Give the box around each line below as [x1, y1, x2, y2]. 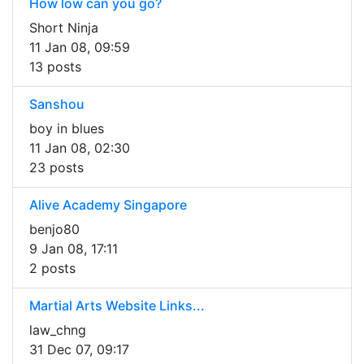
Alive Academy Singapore [29, 197, 187, 214]
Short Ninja [29, 19, 98, 37]
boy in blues [29, 120, 104, 137]
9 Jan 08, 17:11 [29, 240, 118, 258]
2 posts [29, 260, 76, 277]
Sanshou [29, 96, 84, 113]
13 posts [29, 58, 81, 76]
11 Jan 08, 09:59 [29, 39, 130, 56]
